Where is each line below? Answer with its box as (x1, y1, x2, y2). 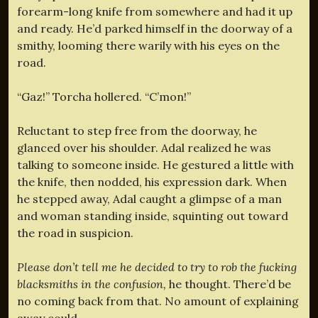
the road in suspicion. (17, 225, 133, 240)
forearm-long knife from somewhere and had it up (17, 4, 292, 18)
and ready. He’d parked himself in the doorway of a (17, 21, 292, 35)
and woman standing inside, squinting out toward (17, 208, 288, 223)
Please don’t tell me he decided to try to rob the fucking (17, 259, 297, 274)
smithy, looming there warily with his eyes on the (17, 38, 280, 53)
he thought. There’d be (169, 276, 291, 291)
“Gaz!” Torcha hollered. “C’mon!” (17, 89, 191, 104)
